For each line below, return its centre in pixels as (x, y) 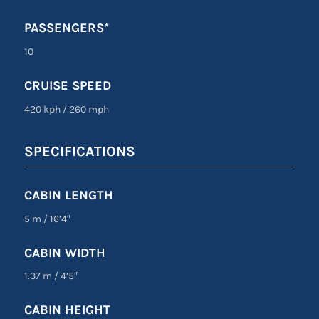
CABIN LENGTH (68, 195)
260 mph (88, 109)
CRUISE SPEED (67, 85)
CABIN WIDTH (64, 252)
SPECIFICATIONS (79, 151)
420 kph (43, 109)
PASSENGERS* (66, 28)
